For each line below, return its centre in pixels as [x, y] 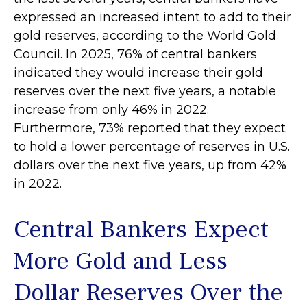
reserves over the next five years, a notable [145, 91]
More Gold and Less [121, 261]
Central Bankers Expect [141, 229]
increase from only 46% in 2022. [111, 109]
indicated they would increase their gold [138, 72]
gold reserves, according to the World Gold [145, 35]
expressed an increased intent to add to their [152, 17]
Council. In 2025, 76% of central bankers [135, 54]
